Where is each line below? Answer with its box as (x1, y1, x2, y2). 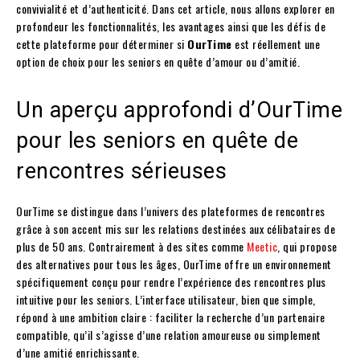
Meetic (247, 238, 277, 256)
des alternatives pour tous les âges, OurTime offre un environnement (16, 256, 332, 273)
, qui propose (277, 238, 337, 256)
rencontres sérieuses (16, 158, 227, 185)
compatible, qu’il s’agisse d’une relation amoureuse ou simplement (16, 326, 321, 344)
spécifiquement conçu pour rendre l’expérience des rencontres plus (16, 273, 326, 291)
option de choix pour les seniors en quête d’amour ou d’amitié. (16, 53, 300, 71)
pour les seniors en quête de (16, 128, 298, 154)
